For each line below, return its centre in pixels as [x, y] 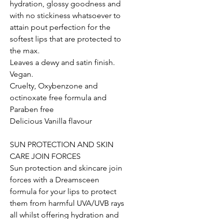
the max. [25, 51]
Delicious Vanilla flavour [51, 121]
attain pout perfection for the [60, 27]
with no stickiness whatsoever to [65, 16]
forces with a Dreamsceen [55, 180]
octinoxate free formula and [58, 98]
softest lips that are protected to [66, 39]
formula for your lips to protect [63, 192]
